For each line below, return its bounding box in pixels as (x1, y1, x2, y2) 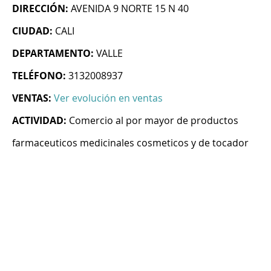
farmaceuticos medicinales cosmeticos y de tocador (12, 136, 249, 150)
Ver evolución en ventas (54, 91, 163, 105)
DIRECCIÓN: (12, 2, 68, 16)
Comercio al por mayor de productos (69, 114, 238, 128)
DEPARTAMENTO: (12, 47, 94, 60)
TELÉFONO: (12, 69, 66, 83)
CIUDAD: (12, 24, 53, 38)
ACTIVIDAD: (12, 114, 67, 128)
